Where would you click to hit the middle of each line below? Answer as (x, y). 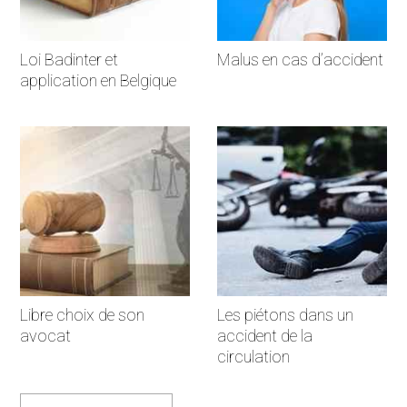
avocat (46, 335)
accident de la (265, 335)
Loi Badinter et (69, 60)
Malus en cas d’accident (300, 60)
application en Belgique (99, 81)
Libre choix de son (83, 314)
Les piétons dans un (285, 314)
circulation (253, 356)
